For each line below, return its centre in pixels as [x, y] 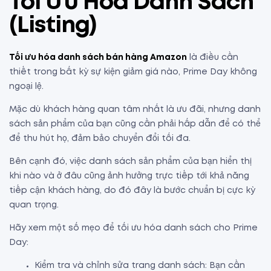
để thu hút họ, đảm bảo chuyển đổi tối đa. [100, 138]
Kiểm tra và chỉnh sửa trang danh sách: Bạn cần [140, 265]
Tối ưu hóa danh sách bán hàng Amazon [98, 57]
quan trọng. [34, 205]
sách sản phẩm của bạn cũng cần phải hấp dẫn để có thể [135, 124]
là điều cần [213, 57]
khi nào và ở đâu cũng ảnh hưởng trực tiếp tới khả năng [129, 176]
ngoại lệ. [28, 86]
